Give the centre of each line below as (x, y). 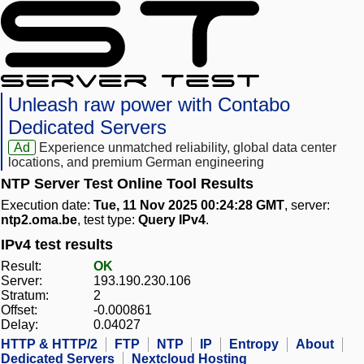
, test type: (108, 220)
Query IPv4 (172, 220)
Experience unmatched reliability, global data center (188, 148)
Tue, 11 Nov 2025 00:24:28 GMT (189, 206)
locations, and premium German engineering (136, 162)
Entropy (254, 344)
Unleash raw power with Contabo (149, 105)
